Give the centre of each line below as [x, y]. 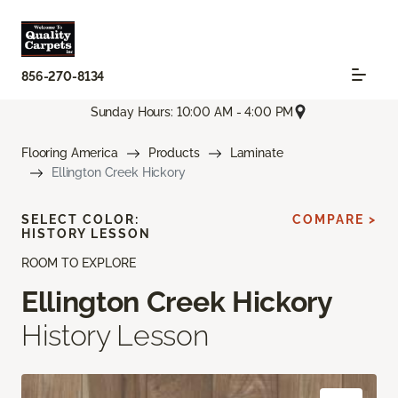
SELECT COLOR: [80, 220]
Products [174, 153]
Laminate [256, 153]
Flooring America [70, 153]
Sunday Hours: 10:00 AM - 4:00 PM [192, 111]
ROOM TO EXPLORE [79, 263]
